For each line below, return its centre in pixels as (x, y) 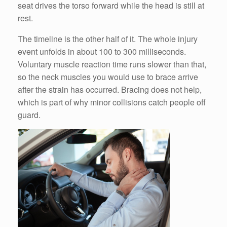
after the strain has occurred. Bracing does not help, (110, 90)
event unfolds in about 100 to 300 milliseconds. (102, 52)
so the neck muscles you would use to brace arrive (108, 77)
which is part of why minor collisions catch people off (112, 102)
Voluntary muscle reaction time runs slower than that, (112, 64)
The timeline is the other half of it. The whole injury (108, 39)
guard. (29, 115)
